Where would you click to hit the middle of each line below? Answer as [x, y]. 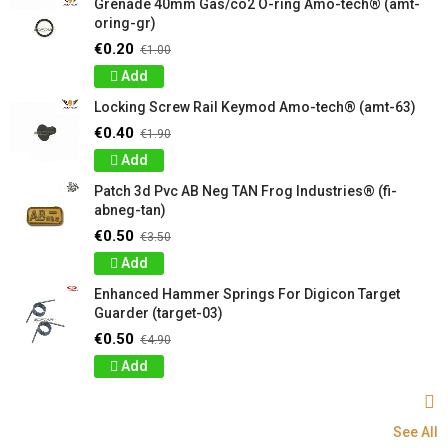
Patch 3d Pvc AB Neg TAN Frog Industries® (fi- [245, 191]
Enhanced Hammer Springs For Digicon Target [247, 294]
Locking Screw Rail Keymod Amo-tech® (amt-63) [255, 107]
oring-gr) [125, 23]
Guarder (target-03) [158, 313]
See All [415, 432]
